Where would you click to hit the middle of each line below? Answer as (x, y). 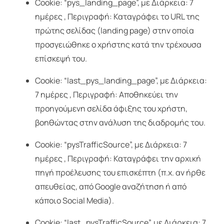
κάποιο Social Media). (74, 201)
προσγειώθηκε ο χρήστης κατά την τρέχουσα (118, 45)
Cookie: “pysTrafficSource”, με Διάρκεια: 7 (111, 145)
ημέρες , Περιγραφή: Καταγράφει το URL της (117, 17)
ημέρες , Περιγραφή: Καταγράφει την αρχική (118, 159)
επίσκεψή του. (61, 59)
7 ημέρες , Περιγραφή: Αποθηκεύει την (106, 95)
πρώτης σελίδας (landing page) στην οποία (114, 31)
